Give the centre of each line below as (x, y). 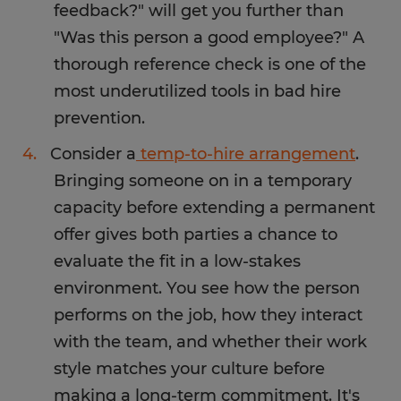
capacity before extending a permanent (214, 208)
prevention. (99, 118)
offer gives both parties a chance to (196, 235)
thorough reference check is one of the (210, 64)
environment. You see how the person (207, 288)
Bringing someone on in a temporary (203, 181)
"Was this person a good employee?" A (209, 38)
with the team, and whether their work (210, 342)
